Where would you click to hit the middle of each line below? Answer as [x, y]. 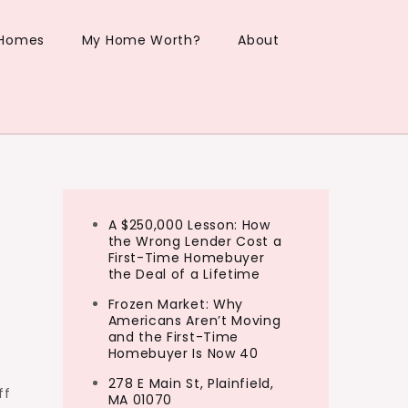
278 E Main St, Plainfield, [191, 383]
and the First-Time [173, 337]
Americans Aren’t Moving [194, 321]
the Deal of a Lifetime [184, 274]
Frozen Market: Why [176, 304]
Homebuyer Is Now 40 [183, 353]
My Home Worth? [141, 40]
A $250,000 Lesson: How [189, 225]
